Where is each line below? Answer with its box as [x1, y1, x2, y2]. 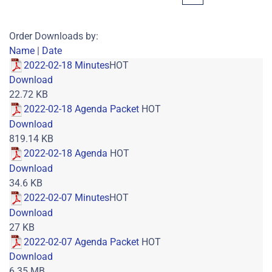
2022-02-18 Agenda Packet [24, 103, 141, 115]
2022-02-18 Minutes [24, 59, 109, 71]
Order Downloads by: [9, 30, 98, 42]
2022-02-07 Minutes [24, 191, 109, 203]
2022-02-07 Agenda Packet [24, 236, 141, 248]
